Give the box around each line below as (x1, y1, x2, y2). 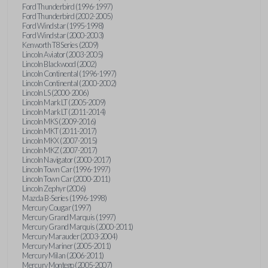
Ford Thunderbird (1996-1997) (22, 1, 112, 11)
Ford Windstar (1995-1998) (22, 20, 104, 31)
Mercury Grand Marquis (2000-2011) (22, 221, 133, 232)
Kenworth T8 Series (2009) (22, 39, 99, 50)
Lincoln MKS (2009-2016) (22, 116, 96, 126)
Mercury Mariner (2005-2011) (22, 240, 111, 251)
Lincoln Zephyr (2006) (22, 183, 86, 193)
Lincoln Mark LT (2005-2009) (22, 97, 106, 107)
